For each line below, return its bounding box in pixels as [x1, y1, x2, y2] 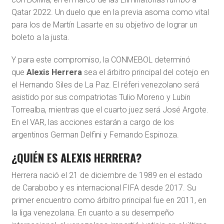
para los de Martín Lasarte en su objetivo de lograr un [11, 19, 197, 29]
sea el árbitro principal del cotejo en [81, 67, 209, 77]
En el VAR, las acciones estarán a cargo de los [11, 117, 174, 127]
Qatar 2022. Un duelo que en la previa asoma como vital [11, 7, 209, 17]
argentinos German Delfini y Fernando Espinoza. [11, 129, 179, 139]
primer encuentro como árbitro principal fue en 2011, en [11, 195, 206, 205]
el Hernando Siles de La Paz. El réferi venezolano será [11, 79, 199, 89]
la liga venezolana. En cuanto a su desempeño [11, 207, 174, 217]
